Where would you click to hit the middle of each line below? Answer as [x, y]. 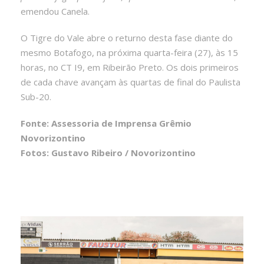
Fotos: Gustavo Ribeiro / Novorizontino [108, 152]
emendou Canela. [55, 11]
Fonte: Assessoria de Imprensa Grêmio [106, 123]
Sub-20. [36, 96]
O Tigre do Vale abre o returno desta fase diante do [127, 37]
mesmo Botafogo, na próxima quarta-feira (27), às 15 [129, 52]
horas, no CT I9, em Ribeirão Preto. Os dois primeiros [130, 67]
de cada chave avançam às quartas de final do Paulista [131, 82]
